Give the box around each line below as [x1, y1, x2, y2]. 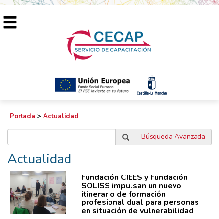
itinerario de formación [81, 189, 166, 199]
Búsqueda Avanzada [141, 132, 205, 141]
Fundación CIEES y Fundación [81, 172, 188, 183]
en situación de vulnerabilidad [81, 205, 194, 216]
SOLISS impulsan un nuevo [81, 180, 181, 191]
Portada [10, 112, 35, 121]
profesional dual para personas [81, 197, 199, 208]
